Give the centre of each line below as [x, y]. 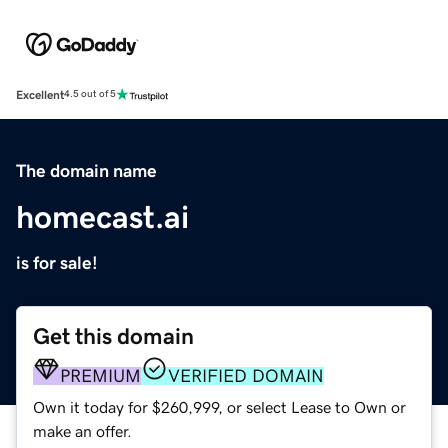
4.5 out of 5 [90, 94]
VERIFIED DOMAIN [246, 375]
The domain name [86, 170]
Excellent [40, 94]
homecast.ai [102, 216]
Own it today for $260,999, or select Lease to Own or [219, 406]
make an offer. [82, 430]
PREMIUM [100, 375]
